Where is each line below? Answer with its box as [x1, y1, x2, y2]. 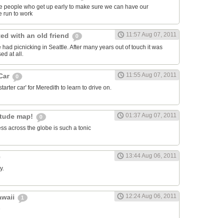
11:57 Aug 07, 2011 [126, 31, 177, 38]
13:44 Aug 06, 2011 [126, 152, 177, 160]
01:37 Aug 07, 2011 [126, 112, 177, 119]
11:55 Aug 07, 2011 [126, 72, 177, 79]
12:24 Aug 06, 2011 [126, 193, 177, 200]
